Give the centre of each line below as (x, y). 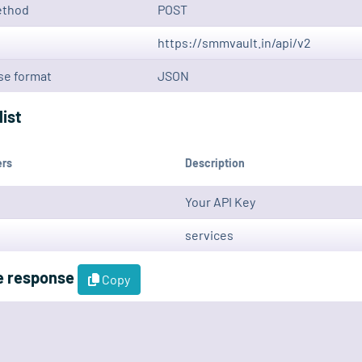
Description (215, 163)
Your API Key (220, 202)
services (209, 235)
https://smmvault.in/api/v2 (234, 43)
